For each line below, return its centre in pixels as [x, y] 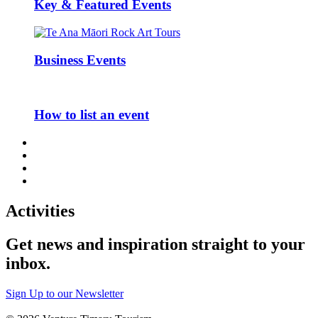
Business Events [80, 60]
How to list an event [92, 115]
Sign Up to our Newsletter [65, 293]
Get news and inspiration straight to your [155, 244]
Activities [40, 210]
